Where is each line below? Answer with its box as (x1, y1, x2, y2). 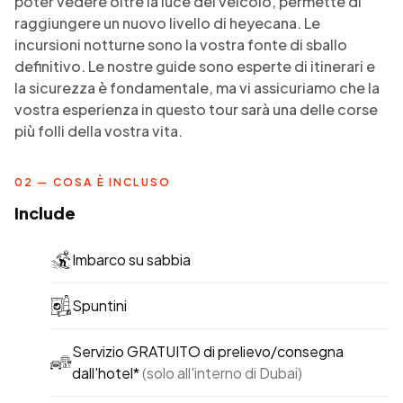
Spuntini (72, 296, 127, 316)
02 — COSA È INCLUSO (14, 175, 172, 190)
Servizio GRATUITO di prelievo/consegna (72, 342, 344, 362)
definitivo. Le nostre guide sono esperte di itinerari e (14, 57, 375, 76)
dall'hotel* (72, 363, 142, 383)
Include (14, 202, 76, 224)
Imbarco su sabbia (72, 250, 191, 270)
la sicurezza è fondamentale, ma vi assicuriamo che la (14, 78, 380, 98)
